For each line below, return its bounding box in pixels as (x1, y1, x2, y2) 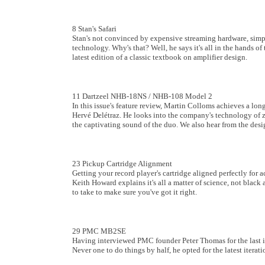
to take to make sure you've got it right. (72, 188, 197, 196)
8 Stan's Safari (72, 24, 117, 33)
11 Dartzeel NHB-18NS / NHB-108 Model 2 (72, 92, 212, 101)
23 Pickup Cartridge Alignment (72, 159, 172, 168)
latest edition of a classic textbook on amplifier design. (72, 53, 247, 62)
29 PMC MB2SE (72, 227, 126, 235)
